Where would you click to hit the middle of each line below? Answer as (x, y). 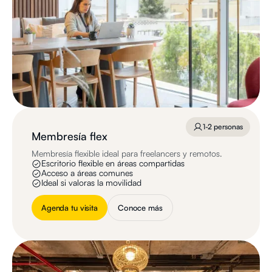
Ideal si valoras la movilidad (91, 182)
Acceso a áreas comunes (87, 172)
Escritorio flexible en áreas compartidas (113, 163)
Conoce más (140, 207)
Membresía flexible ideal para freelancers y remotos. (127, 153)
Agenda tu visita (70, 207)
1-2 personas (223, 126)
